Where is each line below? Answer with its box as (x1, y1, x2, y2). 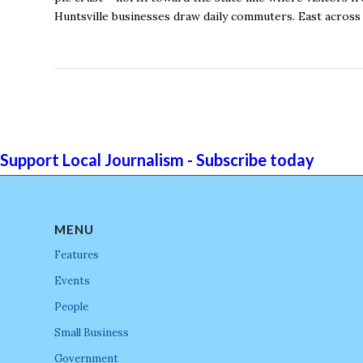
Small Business (54, 326, 129, 340)
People (54, 300, 88, 314)
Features (54, 248, 99, 263)
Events (54, 274, 90, 288)
